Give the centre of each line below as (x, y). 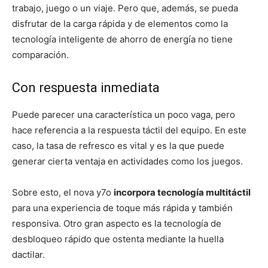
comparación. (40, 55)
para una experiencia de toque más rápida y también (122, 208)
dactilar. (28, 255)
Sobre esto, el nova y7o (63, 193)
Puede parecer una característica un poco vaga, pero (124, 115)
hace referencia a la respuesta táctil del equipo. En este (129, 130)
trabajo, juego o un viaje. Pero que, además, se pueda (125, 8)
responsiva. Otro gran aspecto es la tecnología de (117, 224)
